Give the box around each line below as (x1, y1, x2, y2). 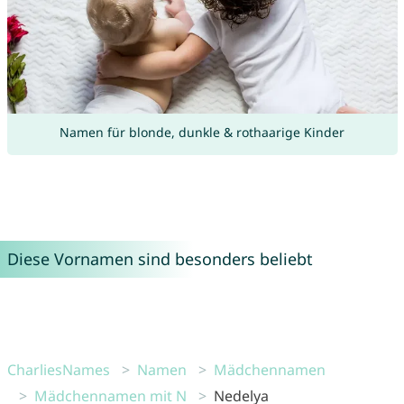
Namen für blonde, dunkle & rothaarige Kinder (60, 124, 344, 142)
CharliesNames (6, 360, 110, 381)
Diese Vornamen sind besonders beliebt (6, 248, 313, 271)
